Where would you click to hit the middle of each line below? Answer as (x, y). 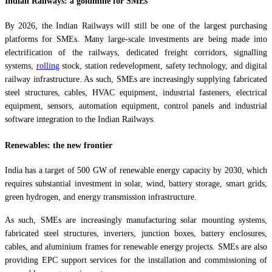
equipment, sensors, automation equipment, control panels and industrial (136, 106)
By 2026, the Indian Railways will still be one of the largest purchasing (136, 25)
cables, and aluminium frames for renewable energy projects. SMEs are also (136, 247)
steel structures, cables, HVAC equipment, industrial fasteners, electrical (136, 92)
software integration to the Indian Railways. (80, 119)
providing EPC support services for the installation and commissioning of (136, 260)
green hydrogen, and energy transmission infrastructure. (101, 197)
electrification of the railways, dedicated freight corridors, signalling (136, 52)
